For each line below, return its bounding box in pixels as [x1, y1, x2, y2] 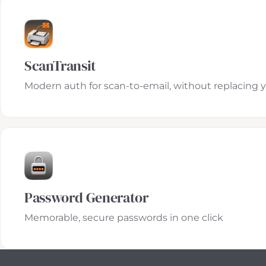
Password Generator [24, 188, 149, 207]
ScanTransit [24, 56, 97, 75]
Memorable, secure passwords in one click [24, 212, 223, 223]
